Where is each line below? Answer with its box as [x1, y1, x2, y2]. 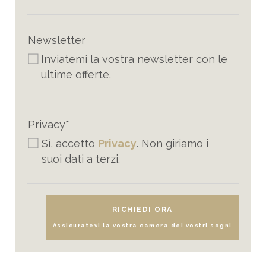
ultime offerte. [41, 68, 112, 81]
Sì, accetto [42, 137, 99, 150]
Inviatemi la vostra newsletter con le [41, 52, 228, 65]
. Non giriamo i [137, 137, 209, 150]
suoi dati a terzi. [42, 153, 121, 166]
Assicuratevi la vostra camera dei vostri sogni [52, 221, 232, 229]
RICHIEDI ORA [112, 205, 173, 214]
